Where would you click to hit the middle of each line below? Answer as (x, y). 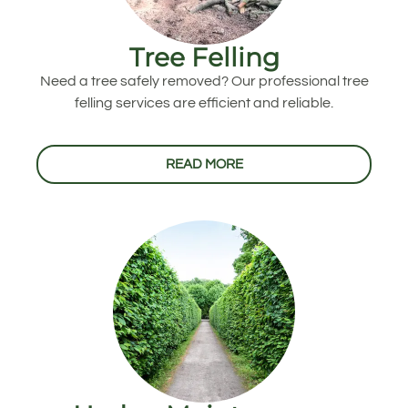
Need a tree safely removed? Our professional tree (204, 81)
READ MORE (204, 165)
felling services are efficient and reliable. (204, 102)
